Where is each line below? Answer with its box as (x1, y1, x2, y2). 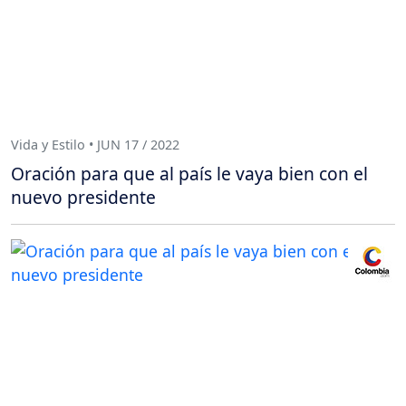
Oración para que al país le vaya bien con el (11, 160, 368, 186)
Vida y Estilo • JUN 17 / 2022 (11, 136, 179, 154)
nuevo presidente (11, 184, 156, 209)
